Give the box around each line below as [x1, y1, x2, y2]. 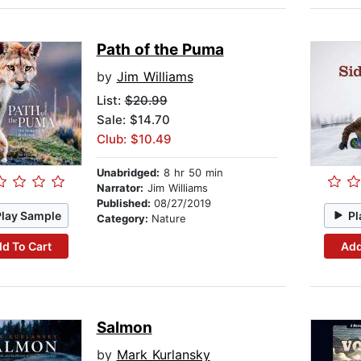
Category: [96, 212, 151, 226]
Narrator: [96, 181, 143, 195]
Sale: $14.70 [96, 112, 170, 128]
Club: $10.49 [96, 131, 172, 147]
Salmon [96, 318, 152, 338]
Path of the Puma [96, 40, 224, 60]
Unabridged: [96, 166, 160, 180]
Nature [151, 212, 186, 226]
